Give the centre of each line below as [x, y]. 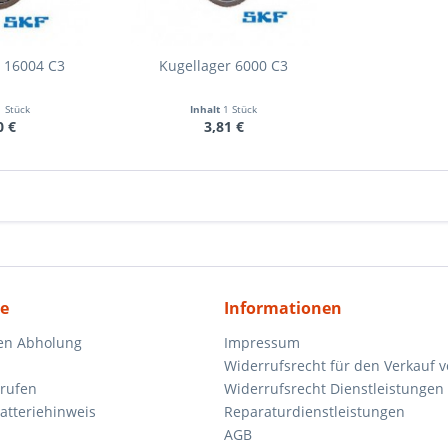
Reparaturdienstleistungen [314, 411]
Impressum [262, 342]
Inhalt [207, 109]
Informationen [283, 308]
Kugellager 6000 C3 [224, 65]
